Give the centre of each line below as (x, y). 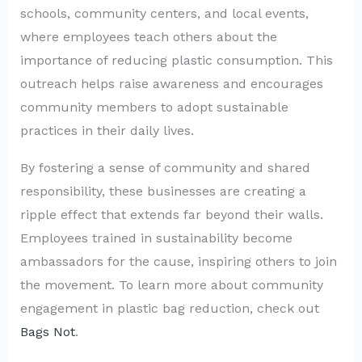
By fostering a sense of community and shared (165, 168)
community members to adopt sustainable (154, 107)
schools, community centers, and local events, (164, 13)
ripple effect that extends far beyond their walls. (171, 215)
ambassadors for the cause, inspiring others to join (178, 262)
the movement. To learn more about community (171, 285)
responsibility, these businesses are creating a (163, 192)
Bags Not (47, 332)
